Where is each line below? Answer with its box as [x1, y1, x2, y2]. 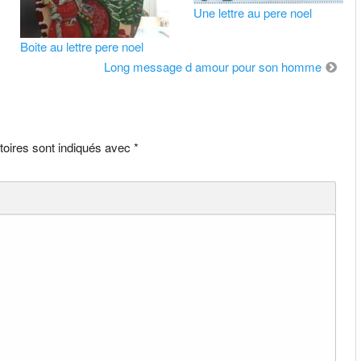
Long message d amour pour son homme [103, 58, 322, 76]
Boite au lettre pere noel [19, 38, 143, 56]
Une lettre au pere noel [193, 4, 313, 22]
